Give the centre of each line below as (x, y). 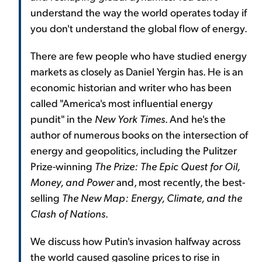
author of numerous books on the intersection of (139, 134)
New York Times (130, 118)
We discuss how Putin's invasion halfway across (135, 240)
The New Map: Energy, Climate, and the (152, 197)
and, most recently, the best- (180, 181)
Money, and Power (72, 181)
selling (46, 197)
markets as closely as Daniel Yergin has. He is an (137, 71)
